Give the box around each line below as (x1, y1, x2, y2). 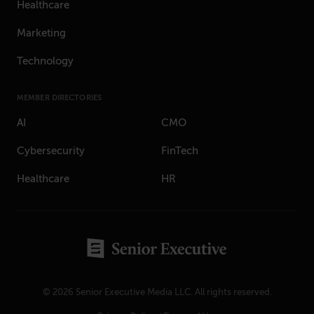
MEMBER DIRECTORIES (17, 93, 102, 103)
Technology (17, 55, 74, 67)
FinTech (161, 144, 198, 156)
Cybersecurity (17, 144, 85, 156)
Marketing (17, 27, 66, 39)
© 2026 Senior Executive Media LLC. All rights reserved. (42, 286, 272, 297)
